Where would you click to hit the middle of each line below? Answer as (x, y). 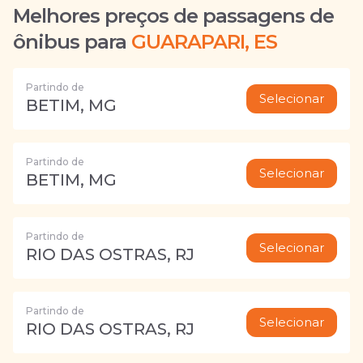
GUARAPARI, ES (204, 42)
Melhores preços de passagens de (173, 16)
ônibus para (70, 42)
